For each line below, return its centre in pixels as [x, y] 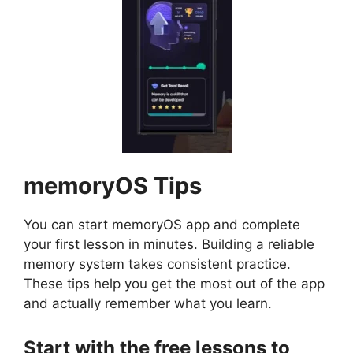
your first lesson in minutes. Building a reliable [169, 245]
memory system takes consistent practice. [157, 264]
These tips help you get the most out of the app [174, 284]
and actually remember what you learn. [148, 304]
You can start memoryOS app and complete [162, 225]
